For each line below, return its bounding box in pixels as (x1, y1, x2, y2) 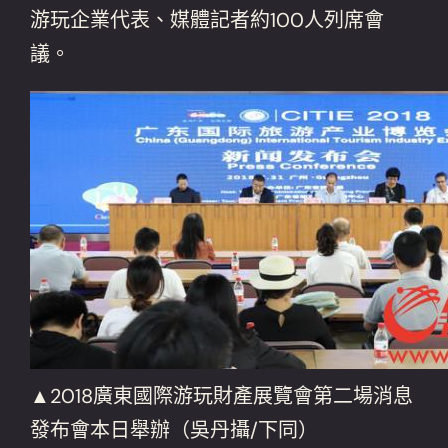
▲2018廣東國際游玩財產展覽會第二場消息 (30, 382, 414, 409)
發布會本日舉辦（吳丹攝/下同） (30, 416, 319, 443)
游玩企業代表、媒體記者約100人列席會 (30, 6, 385, 33)
